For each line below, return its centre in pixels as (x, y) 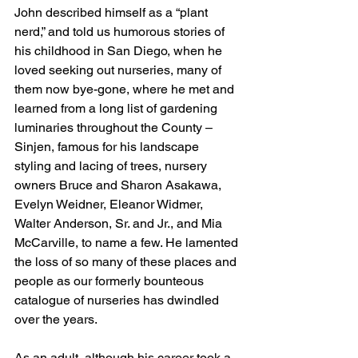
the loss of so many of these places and (127, 262)
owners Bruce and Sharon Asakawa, (119, 185)
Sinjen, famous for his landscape (108, 147)
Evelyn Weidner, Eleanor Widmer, (110, 205)
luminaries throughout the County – (115, 128)
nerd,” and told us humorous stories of (121, 32)
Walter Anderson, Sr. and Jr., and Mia (120, 224)
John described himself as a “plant (113, 13)
